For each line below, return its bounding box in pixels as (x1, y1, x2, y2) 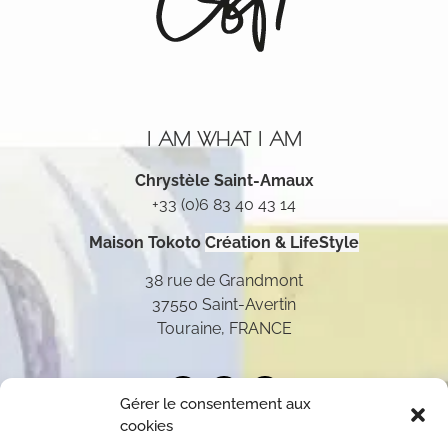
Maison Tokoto (89, 233, 205, 253)
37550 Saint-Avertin (152, 295, 296, 315)
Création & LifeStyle (205, 233, 359, 253)
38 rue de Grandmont (145, 271, 303, 291)
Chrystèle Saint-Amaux (134, 170, 314, 190)
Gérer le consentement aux (120, 395, 311, 413)
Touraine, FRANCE (156, 319, 292, 339)
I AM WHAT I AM (147, 127, 301, 150)
